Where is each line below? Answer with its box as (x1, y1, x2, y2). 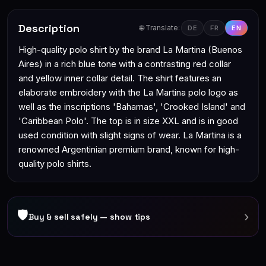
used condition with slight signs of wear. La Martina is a (18, 129, 242, 141)
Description (18, 21, 80, 35)
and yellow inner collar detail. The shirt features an (18, 72, 221, 84)
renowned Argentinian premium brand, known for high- (18, 144, 239, 155)
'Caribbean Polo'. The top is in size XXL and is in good (18, 115, 238, 126)
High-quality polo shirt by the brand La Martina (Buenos (18, 44, 242, 55)
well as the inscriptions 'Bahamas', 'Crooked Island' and (18, 101, 245, 112)
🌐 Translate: (140, 23, 180, 32)
